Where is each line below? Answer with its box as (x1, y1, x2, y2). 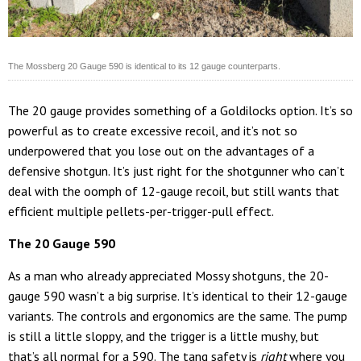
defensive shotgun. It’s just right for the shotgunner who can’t (8, 162, 345, 179)
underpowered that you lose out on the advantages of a (8, 142, 314, 159)
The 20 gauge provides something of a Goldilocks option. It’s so (8, 102, 353, 118)
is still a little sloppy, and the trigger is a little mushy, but (8, 327, 319, 344)
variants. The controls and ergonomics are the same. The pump (8, 307, 347, 324)
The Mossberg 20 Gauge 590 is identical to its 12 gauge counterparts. (8, 60, 280, 71)
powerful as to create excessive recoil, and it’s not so (8, 122, 297, 139)
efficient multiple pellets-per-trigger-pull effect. (8, 202, 274, 219)
